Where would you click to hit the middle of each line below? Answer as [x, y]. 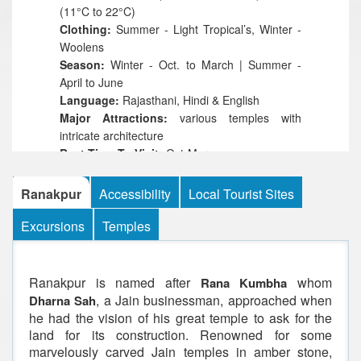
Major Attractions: [120, 118]
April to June [91, 82]
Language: [89, 100]
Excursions [53, 226]
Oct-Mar [187, 153]
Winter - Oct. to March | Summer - [203, 64]
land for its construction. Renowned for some [180, 335]
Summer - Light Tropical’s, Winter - [206, 29]
